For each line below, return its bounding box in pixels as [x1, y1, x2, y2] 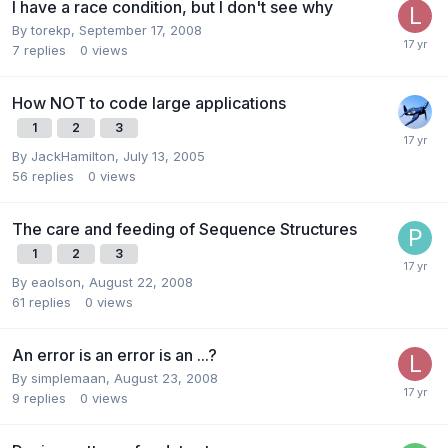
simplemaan [31, 369, 106, 386]
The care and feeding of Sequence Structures [12, 218, 357, 239]
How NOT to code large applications [12, 92, 286, 113]
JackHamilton [31, 147, 115, 164]
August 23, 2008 [114, 369, 218, 386]
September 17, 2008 [79, 21, 202, 38]
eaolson [31, 273, 81, 290]
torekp [31, 21, 71, 38]
